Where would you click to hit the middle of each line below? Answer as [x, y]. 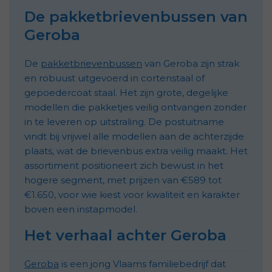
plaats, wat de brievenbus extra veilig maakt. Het [136, 151]
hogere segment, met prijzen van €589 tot [123, 180]
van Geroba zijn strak [191, 63]
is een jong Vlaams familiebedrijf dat [142, 263]
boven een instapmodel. [81, 209]
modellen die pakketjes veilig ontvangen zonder [135, 107]
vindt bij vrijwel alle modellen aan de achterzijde [134, 136]
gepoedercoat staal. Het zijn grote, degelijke [126, 92]
